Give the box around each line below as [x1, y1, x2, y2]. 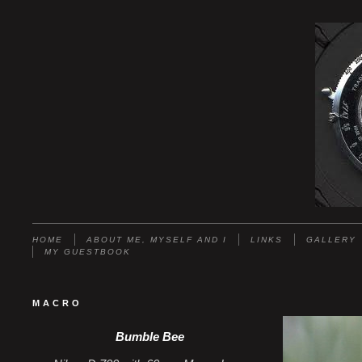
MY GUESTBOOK [44, 247, 131, 256]
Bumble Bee [115, 330, 184, 343]
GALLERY [306, 235, 356, 244]
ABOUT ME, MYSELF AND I [86, 235, 227, 244]
